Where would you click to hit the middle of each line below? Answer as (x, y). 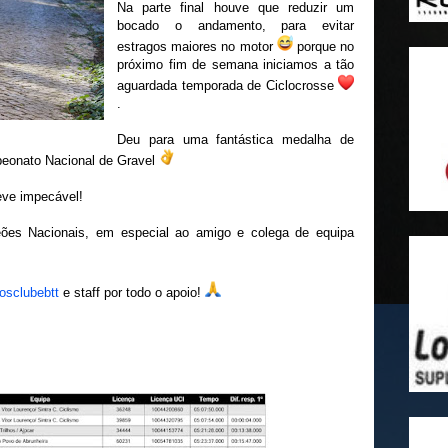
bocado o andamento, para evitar (235, 25)
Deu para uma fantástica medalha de (235, 139)
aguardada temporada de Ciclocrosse (227, 85)
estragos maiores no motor (197, 46)
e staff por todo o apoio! (132, 292)
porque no (323, 46)
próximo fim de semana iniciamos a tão (235, 64)
